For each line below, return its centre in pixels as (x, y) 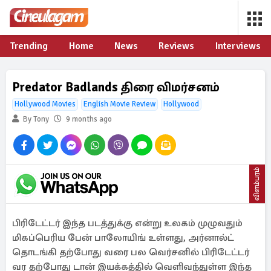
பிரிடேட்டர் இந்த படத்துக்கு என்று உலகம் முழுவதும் (127, 223)
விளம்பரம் (257, 184)
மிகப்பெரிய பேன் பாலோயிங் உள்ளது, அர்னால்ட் (123, 238)
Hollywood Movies (45, 104)
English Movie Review (119, 104)
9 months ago (89, 119)
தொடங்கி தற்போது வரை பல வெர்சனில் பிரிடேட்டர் (131, 252)
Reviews (177, 46)
